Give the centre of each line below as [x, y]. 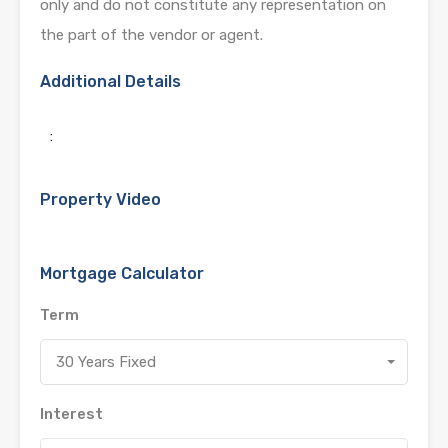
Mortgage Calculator [122, 273]
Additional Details [110, 81]
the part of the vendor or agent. [151, 34]
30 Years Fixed [106, 361]
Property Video [100, 199]
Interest [71, 413]
